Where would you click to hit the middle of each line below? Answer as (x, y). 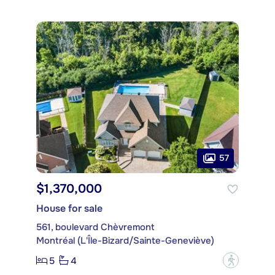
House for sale (69, 209)
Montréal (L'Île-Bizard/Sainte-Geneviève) (125, 241)
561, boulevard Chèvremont (95, 227)
